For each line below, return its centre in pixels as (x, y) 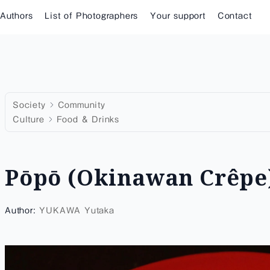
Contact (234, 16)
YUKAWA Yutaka (77, 210)
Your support (178, 16)
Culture (29, 119)
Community (81, 105)
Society (29, 105)
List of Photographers (92, 16)
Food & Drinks (88, 119)
